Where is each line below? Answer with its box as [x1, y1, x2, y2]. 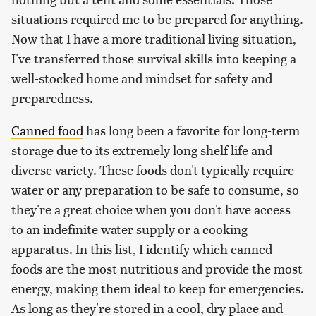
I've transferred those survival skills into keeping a [11, 49, 296, 67]
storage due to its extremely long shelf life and [11, 140, 272, 159]
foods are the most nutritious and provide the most [11, 259, 303, 277]
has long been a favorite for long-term [83, 121, 300, 139]
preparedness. [11, 88, 93, 107]
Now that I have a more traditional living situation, [11, 29, 296, 47]
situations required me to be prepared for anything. [11, 9, 303, 28]
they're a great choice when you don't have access [11, 200, 291, 218]
